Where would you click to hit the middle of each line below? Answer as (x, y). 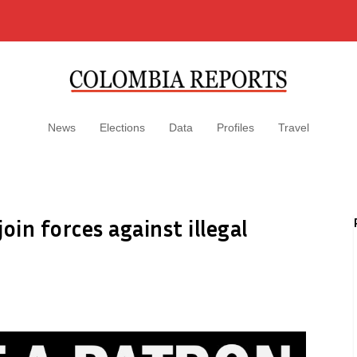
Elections (122, 127)
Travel (294, 127)
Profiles (235, 127)
